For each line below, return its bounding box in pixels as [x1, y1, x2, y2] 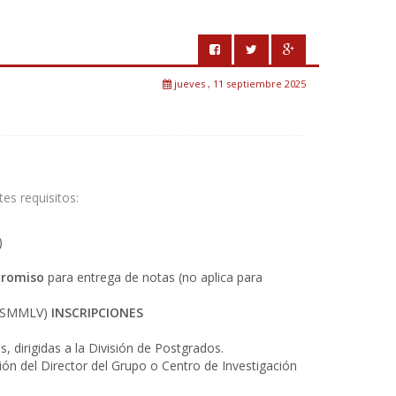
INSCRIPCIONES [51, 303, 143, 321]
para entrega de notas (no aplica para [44, 268, 263, 286]
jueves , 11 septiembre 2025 [171, 76, 306, 90]
